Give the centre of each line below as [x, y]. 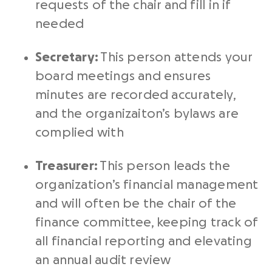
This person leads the [165, 166]
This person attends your [176, 57]
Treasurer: [68, 166]
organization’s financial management [147, 185]
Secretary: [68, 57]
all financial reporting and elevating [144, 241]
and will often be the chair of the [136, 204]
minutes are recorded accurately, [135, 95]
